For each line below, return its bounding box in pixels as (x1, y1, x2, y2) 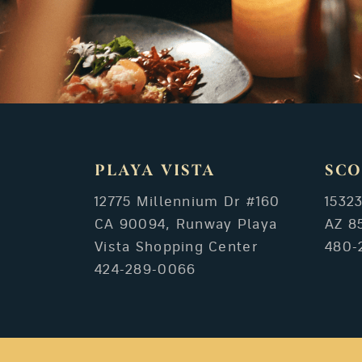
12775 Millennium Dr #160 (95, 196, 280, 208)
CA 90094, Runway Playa (95, 218, 278, 231)
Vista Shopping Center (95, 241, 258, 254)
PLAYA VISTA (95, 163, 215, 179)
